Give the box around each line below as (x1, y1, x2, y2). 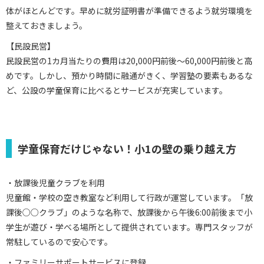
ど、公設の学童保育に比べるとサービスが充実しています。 (6, 84, 227, 96)
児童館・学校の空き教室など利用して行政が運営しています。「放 (6, 191, 253, 203)
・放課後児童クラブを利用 (6, 176, 105, 189)
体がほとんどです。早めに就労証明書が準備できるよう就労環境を (6, 4, 253, 16)
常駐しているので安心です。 (6, 235, 113, 247)
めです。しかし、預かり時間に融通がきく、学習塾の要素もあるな (6, 69, 253, 81)
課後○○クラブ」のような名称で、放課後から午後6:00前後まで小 (6, 206, 252, 218)
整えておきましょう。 (6, 19, 87, 31)
